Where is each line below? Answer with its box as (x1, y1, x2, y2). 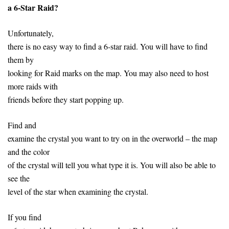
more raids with (8, 80, 58, 91)
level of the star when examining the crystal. (8, 186, 148, 197)
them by (8, 54, 34, 65)
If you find (8, 211, 41, 222)
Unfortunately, (8, 27, 54, 38)
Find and (8, 119, 36, 130)
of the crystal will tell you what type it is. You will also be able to (8, 159, 216, 170)
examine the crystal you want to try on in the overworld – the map (8, 132, 217, 144)
